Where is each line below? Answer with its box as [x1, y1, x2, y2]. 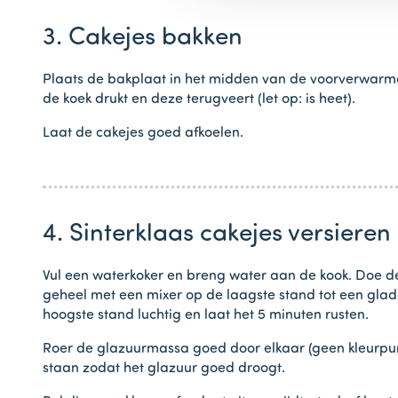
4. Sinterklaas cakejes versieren [43, 221, 391, 247]
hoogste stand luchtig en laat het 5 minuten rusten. [43, 307, 369, 322]
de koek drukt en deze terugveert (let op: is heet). [43, 92, 355, 107]
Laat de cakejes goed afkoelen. [43, 125, 243, 140]
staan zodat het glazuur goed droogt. [43, 361, 285, 376]
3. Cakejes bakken [43, 25, 243, 51]
